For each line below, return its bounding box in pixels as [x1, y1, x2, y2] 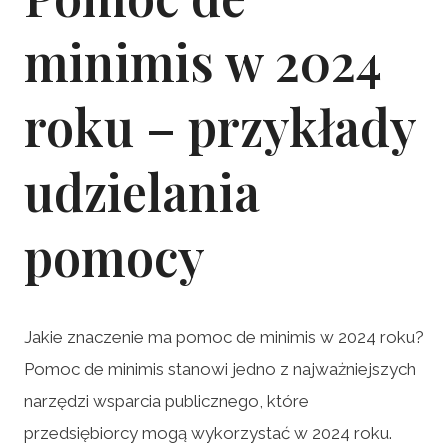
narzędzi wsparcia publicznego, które [24, 390, 309, 411]
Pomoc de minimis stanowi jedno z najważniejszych [24, 358, 416, 379]
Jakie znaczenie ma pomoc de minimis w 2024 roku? [24, 326, 424, 347]
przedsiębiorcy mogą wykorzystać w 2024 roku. [24, 422, 392, 443]
